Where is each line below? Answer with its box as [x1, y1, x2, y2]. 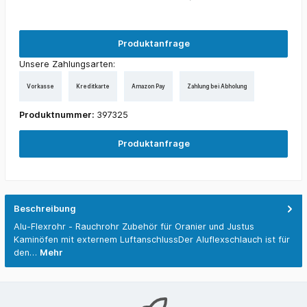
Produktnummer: [19, 110, 97, 121]
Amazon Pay [132, 82, 165, 90]
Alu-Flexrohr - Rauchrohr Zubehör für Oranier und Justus [14, 221, 254, 232]
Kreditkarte [76, 82, 110, 90]
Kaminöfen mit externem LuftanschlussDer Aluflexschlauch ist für [14, 234, 290, 245]
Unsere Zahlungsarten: [19, 59, 115, 70]
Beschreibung [14, 204, 76, 214]
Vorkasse [27, 82, 54, 90]
